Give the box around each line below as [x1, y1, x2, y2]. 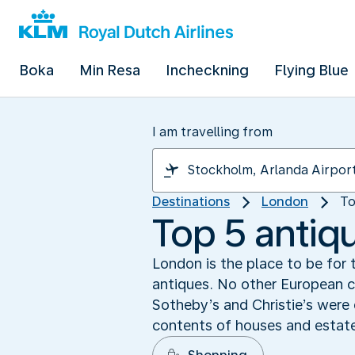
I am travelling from [152, 124, 273, 139]
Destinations [152, 194, 230, 209]
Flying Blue [274, 62, 349, 78]
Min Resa [79, 62, 140, 78]
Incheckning [166, 62, 249, 78]
